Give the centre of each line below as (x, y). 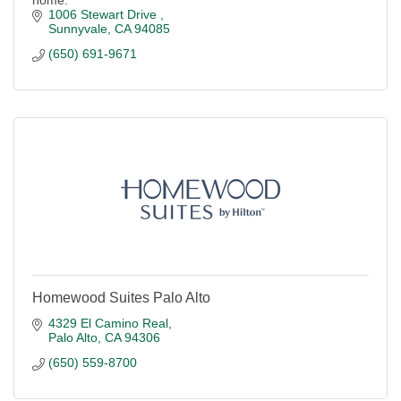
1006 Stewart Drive (104, 14)
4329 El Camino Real (108, 323)
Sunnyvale (77, 29)
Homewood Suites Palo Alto (121, 298)
